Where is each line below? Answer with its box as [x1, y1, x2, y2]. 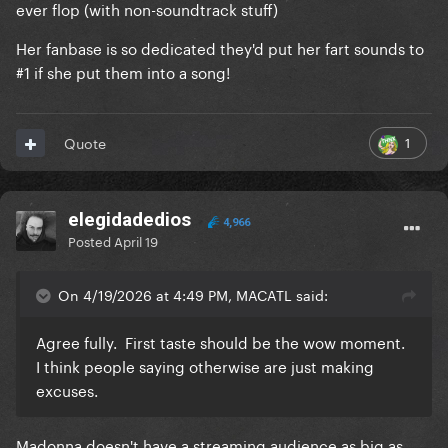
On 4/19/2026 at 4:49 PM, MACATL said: [58, 283, 328, 306]
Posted [68, 230, 114, 251]
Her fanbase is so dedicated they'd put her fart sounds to [16, 35, 424, 60]
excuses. [36, 377, 106, 402]
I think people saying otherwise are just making [36, 353, 374, 378]
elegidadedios [68, 208, 191, 232]
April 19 [114, 230, 158, 251]
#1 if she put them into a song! [16, 59, 230, 84]
